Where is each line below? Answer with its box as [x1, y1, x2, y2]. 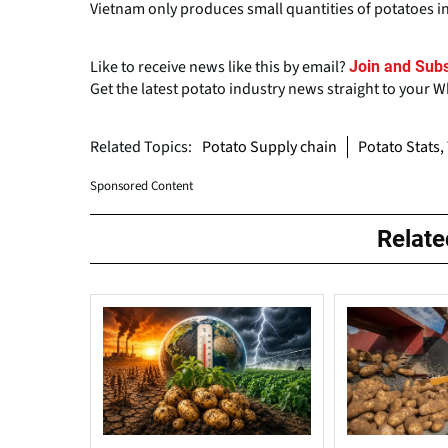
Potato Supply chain [202, 136, 337, 159]
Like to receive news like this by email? [90, 56, 346, 79]
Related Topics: [90, 136, 192, 159]
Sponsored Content [90, 177, 193, 196]
